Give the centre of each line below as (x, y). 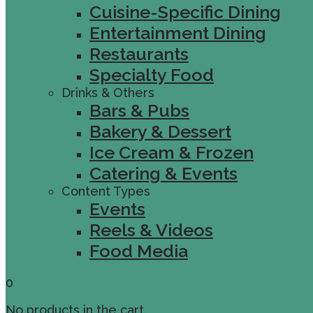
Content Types (106, 191)
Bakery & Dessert (160, 131)
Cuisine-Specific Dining (185, 12)
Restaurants (139, 54)
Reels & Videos (151, 230)
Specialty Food (152, 75)
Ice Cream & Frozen (172, 152)
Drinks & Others (108, 93)
